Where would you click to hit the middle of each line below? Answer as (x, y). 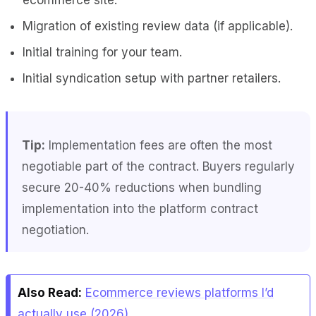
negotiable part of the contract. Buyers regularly (158, 166)
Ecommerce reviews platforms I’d (180, 292)
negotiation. (55, 230)
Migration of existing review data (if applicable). (158, 26)
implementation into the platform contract (140, 208)
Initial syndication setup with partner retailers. (152, 78)
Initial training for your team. (102, 52)
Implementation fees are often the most (159, 145)
